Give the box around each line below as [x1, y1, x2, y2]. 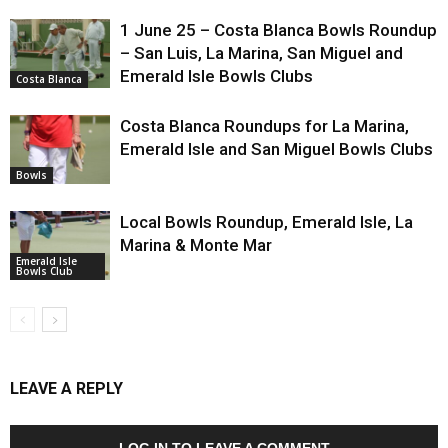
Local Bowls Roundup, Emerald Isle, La [120, 211, 413, 232]
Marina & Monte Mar [120, 234, 272, 255]
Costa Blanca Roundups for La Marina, [120, 115, 409, 136]
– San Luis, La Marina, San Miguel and [120, 42, 403, 63]
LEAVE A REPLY [10, 378, 123, 398]
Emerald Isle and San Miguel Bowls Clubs [120, 138, 433, 159]
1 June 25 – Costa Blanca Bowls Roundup [120, 19, 437, 40]
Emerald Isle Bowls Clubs [120, 65, 313, 86]
